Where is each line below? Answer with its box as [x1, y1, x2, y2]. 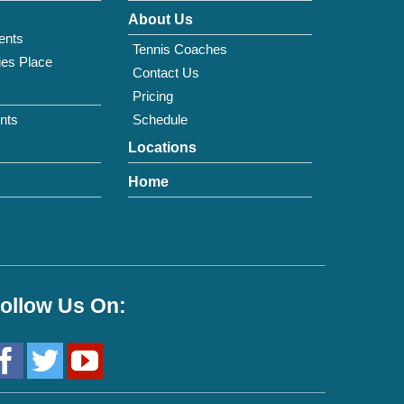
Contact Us [133, 65, 199, 80]
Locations [128, 140, 197, 155]
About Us [128, 12, 193, 27]
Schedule [133, 112, 188, 127]
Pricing [133, 88, 173, 104]
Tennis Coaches [133, 41, 227, 57]
